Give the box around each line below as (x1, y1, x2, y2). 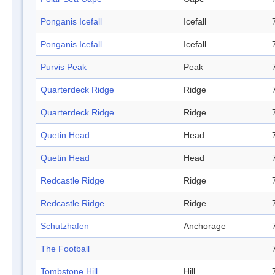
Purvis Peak (41, 62, 87, 72)
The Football (41, 244, 90, 254)
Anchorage (184, 221, 226, 231)
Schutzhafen (41, 221, 89, 231)
